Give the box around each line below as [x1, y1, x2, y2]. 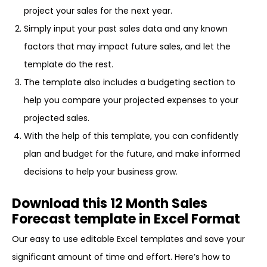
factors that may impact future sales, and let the [24, 41, 231, 52]
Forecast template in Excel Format [12, 210, 240, 228]
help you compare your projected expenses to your [24, 94, 238, 106]
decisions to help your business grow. [24, 166, 178, 178]
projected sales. [24, 112, 89, 124]
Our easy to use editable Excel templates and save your [12, 233, 245, 245]
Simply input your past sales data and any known [24, 23, 228, 35]
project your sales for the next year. [24, 5, 172, 17]
